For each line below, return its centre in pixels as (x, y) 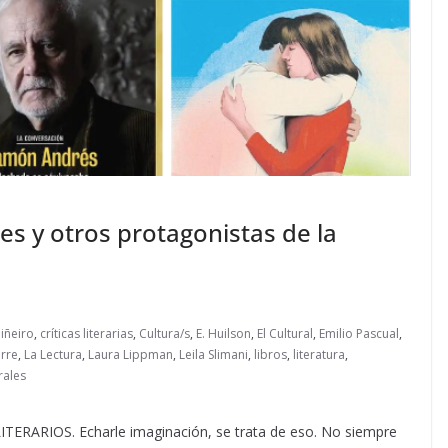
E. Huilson (223, 334)
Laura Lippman (130, 355)
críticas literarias (86, 334)
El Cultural (285, 334)
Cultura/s (164, 334)
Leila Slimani (213, 355)
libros (270, 355)
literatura (319, 355)
